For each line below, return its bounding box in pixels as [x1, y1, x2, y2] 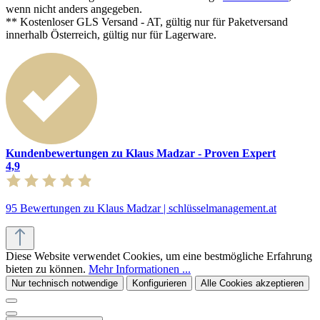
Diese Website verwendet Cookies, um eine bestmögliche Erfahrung [6, 250, 312, 263]
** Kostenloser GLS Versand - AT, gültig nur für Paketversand [6, 16, 288, 29]
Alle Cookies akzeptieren [201, 278, 304, 289]
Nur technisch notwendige [11, 278, 118, 289]
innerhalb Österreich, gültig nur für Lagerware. [6, 29, 216, 41]
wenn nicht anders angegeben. [6, 3, 142, 16]
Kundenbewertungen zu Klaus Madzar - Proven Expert [6, 147, 276, 160]
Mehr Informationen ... [89, 263, 191, 276]
